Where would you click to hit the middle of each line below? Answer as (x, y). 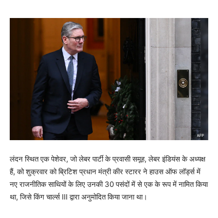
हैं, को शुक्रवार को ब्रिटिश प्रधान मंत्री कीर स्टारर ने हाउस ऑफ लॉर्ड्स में (105, 171)
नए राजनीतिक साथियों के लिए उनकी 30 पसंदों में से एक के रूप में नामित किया (109, 184)
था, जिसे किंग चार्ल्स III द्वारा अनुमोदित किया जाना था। (79, 197)
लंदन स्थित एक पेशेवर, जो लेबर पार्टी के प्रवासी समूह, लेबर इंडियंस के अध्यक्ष (108, 159)
